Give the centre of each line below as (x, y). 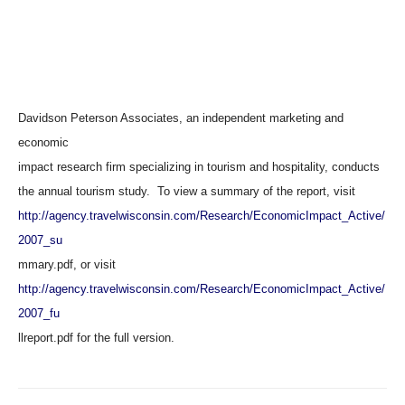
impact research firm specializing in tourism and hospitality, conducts (199, 167)
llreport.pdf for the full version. (96, 338)
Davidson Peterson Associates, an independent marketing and (181, 118)
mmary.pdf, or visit (67, 264)
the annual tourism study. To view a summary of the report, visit (187, 191)
